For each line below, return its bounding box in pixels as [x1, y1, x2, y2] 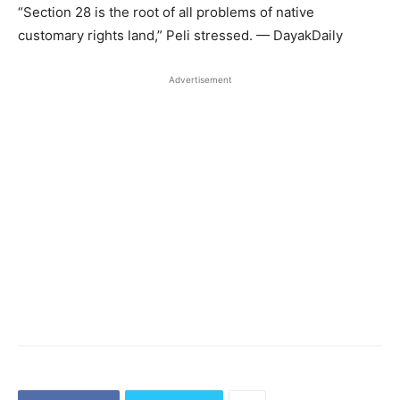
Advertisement [168, 74, 232, 85]
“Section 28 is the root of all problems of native [18, 4, 314, 21]
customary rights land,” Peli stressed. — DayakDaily [18, 27, 343, 44]
